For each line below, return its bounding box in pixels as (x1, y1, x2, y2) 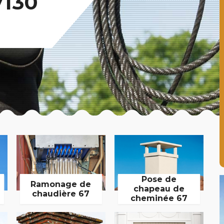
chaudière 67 (32, 188, 90, 198)
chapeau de (133, 184, 184, 194)
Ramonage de (30, 179, 91, 189)
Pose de (141, 174, 176, 184)
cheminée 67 (130, 193, 187, 203)
